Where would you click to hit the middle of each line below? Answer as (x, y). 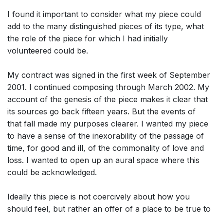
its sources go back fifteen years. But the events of (101, 112)
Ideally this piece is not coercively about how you (99, 197)
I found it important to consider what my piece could (104, 14)
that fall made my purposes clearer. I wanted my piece (108, 124)
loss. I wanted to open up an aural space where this (103, 160)
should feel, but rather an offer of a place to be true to (109, 209)
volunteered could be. (48, 51)
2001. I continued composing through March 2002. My (108, 87)
